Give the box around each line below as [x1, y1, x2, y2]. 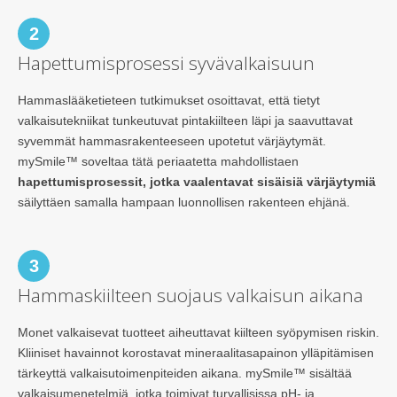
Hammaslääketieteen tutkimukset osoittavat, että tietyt [18, 93, 320, 108]
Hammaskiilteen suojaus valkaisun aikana [18, 283, 363, 308]
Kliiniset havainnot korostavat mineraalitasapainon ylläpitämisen [18, 346, 374, 361]
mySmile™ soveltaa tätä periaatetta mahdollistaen [18, 154, 299, 169]
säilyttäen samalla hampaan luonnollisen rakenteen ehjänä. [18, 195, 350, 210]
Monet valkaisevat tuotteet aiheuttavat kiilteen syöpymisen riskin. [18, 325, 379, 340]
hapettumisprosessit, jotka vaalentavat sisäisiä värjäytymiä [18, 175, 376, 190]
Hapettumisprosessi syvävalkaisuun [18, 51, 315, 76]
